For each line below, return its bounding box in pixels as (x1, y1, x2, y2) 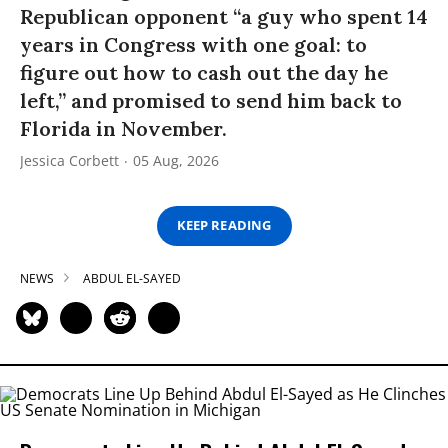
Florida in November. (20, 115, 227, 141)
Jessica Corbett (20, 150, 119, 170)
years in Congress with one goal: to (20, 31, 367, 57)
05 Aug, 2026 (133, 150, 219, 170)
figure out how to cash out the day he (20, 59, 388, 85)
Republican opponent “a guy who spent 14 (20, 3, 428, 29)
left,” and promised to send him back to (20, 87, 402, 113)
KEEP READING (177, 216, 271, 235)
